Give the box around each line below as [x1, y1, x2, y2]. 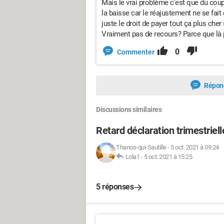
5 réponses [96, 182, 133, 191]
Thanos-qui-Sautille [116, 143, 166, 151]
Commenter [117, 48, 154, 56]
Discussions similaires [96, 105, 161, 113]
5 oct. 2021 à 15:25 [143, 153, 192, 160]
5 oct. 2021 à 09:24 [170, 143, 219, 151]
